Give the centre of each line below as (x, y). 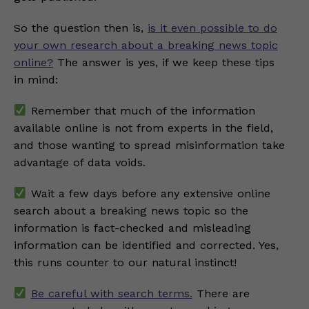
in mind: (36, 80)
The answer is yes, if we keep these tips (164, 62)
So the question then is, (81, 28)
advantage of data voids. (80, 162)
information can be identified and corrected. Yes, (146, 245)
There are (221, 293)
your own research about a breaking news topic (146, 45)
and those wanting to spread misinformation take (149, 145)
